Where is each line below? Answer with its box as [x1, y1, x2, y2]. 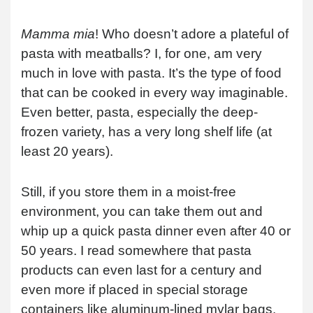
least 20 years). [21, 143, 113, 159]
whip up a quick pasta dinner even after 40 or [21, 223, 291, 238]
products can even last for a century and [21, 262, 262, 277]
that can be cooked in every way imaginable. [21, 85, 288, 100]
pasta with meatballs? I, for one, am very [21, 45, 262, 61]
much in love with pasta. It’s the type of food [21, 65, 282, 80]
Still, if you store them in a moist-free [21, 184, 236, 199]
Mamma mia [21, 26, 95, 41]
